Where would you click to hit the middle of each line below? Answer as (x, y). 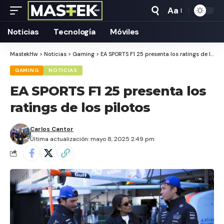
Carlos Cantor (52, 129)
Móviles (125, 32)
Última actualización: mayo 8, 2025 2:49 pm (92, 139)
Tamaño (183, 17)
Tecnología (74, 32)
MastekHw (24, 54)
